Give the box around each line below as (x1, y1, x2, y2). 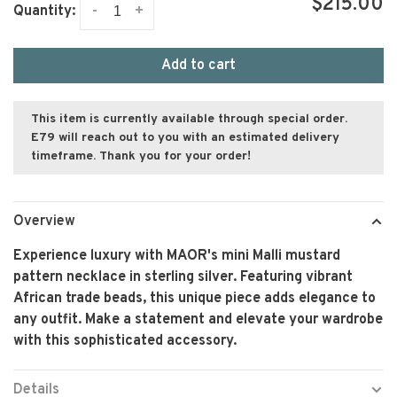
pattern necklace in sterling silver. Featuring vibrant (13, 269, 353, 286)
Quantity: (13, 3, 75, 21)
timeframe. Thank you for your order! (31, 149, 251, 164)
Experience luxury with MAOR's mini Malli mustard (13, 247, 340, 265)
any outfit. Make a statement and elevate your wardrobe (13, 311, 383, 329)
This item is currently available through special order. (31, 112, 347, 127)
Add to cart (161, 57, 236, 74)
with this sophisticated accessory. (13, 332, 237, 350)
